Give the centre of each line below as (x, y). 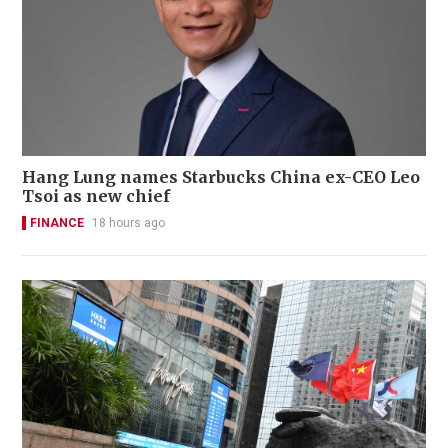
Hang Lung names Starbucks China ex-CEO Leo (221, 177)
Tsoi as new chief (96, 196)
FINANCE (57, 223)
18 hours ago (128, 223)
